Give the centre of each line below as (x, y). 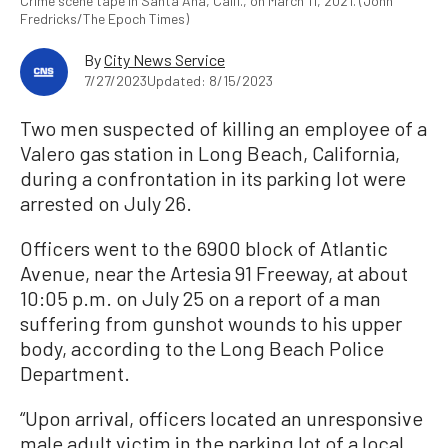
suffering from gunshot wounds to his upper (211, 323)
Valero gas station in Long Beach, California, (210, 153)
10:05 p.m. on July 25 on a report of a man (200, 298)
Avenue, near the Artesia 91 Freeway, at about (214, 273)
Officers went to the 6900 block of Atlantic (204, 248)
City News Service (164, 60)
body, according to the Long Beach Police (202, 348)
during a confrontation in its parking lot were (213, 178)
